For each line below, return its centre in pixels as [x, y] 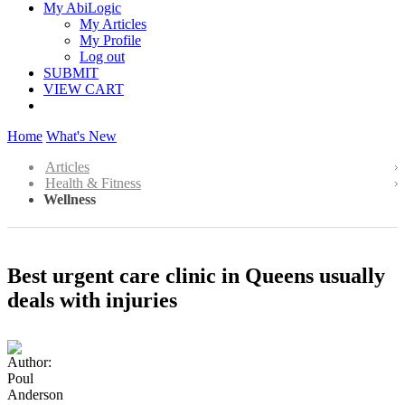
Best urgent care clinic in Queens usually [196, 275]
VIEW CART [84, 89]
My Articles [113, 24]
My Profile [110, 40]
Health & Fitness [93, 183]
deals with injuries [92, 300]
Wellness [70, 199]
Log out [102, 57]
